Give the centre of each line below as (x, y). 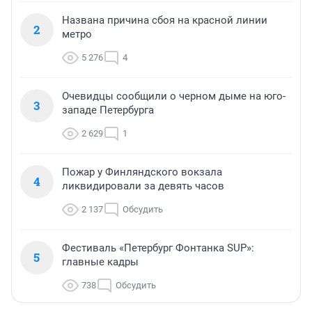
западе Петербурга (108, 110)
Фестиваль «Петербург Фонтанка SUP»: (158, 248)
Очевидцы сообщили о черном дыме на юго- (174, 96)
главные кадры (100, 262)
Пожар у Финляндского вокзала (142, 172)
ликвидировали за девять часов (143, 186)
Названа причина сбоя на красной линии (165, 21)
